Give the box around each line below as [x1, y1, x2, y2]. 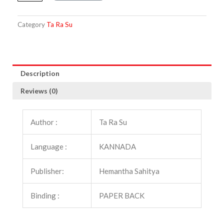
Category [17, 20, 45, 29]
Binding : [30, 191, 59, 200]
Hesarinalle [17, 5, 50, 14]
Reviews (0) [20, 86, 58, 95]
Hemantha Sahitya [99, 166, 159, 175]
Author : [30, 117, 57, 126]
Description [20, 69, 60, 78]
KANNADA [99, 142, 136, 151]
